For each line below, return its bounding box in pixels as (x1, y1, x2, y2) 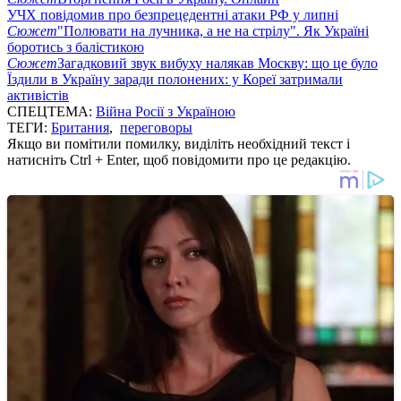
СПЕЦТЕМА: (7, 103, 96, 119)
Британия (51, 119, 109, 135)
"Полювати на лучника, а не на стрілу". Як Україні (57, 22, 369, 38)
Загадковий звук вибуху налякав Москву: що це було (57, 55, 378, 71)
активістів (7, 87, 69, 103)
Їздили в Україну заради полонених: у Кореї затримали (7, 71, 343, 87)
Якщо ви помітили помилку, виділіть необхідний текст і (7, 135, 350, 151)
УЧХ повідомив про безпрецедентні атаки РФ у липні (7, 6, 338, 22)
